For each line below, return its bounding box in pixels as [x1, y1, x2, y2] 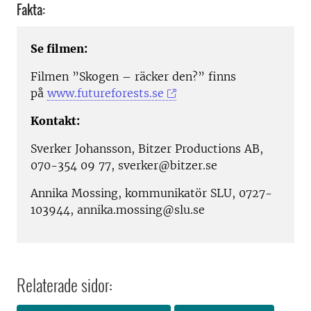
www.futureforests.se [47, 86, 164, 101]
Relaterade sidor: [17, 272, 112, 298]
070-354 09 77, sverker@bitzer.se [31, 158, 217, 173]
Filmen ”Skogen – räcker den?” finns [31, 69, 236, 84]
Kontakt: [31, 114, 80, 128]
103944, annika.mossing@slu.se [31, 203, 205, 217]
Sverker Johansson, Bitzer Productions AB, [31, 142, 263, 156]
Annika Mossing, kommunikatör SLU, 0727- [31, 186, 272, 201]
